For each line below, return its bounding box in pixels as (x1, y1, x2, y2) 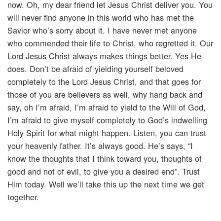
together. (7, 191, 39, 203)
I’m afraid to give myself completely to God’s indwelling (7, 114, 207, 126)
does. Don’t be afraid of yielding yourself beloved (7, 63, 184, 75)
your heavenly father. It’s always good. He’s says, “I (7, 140, 193, 152)
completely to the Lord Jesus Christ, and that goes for (7, 75, 201, 88)
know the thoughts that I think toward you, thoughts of (7, 152, 202, 165)
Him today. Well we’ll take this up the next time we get (7, 178, 204, 190)
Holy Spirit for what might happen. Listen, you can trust (7, 127, 206, 139)
